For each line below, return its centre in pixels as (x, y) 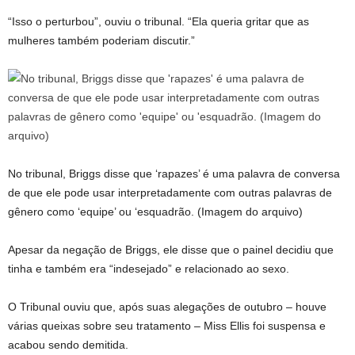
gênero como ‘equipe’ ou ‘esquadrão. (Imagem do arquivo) (155, 212)
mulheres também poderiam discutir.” (101, 40)
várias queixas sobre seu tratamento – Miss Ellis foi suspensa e (167, 326)
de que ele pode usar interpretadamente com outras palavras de (170, 193)
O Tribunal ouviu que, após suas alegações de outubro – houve (167, 307)
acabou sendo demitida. (68, 345)
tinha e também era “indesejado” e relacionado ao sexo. (149, 269)
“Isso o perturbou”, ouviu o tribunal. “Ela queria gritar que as (158, 21)
